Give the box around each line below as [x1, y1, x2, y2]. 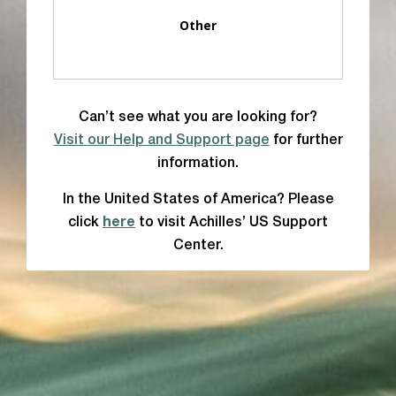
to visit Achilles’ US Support [135, 217, 328, 229]
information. [157, 157, 239, 170]
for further [269, 134, 343, 147]
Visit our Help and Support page [53, 134, 270, 147]
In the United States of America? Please [62, 194, 334, 206]
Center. [172, 240, 224, 252]
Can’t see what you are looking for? [79, 111, 317, 124]
